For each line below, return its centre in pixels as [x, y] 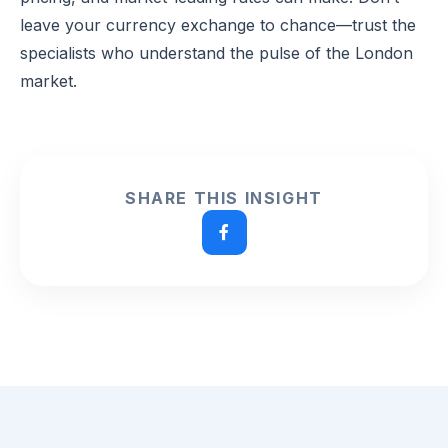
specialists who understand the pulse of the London [216, 52]
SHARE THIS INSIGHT [224, 197]
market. [48, 80]
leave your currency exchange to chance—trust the [218, 24]
